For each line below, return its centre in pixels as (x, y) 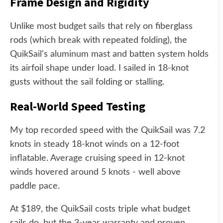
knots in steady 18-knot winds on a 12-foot (95, 144)
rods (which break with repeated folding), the (99, 40)
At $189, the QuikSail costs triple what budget (100, 209)
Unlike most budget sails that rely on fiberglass (101, 26)
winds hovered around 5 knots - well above (95, 172)
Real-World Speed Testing (78, 106)
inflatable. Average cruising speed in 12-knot (97, 158)
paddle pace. (35, 186)
